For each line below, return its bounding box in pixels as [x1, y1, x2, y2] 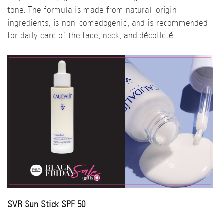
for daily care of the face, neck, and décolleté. [7, 31, 175, 41]
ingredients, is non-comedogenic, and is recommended [7, 19, 208, 28]
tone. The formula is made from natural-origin [7, 6, 177, 16]
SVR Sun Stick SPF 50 [7, 200, 85, 210]
